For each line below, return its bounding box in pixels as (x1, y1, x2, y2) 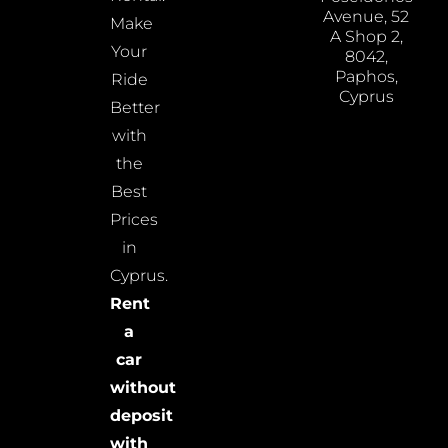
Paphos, (334, 67, 398, 87)
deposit (110, 406, 174, 426)
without (110, 378, 177, 398)
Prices (110, 210, 159, 230)
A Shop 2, (329, 27, 403, 47)
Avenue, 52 (323, 7, 410, 27)
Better (110, 98, 161, 118)
